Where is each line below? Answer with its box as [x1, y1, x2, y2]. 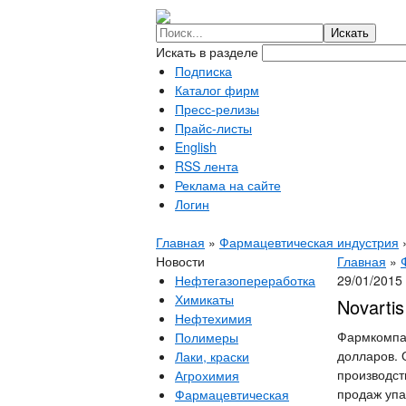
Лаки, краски [175, 347, 249, 365]
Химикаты [175, 290, 234, 308]
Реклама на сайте [175, 176, 281, 194]
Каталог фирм [175, 81, 259, 99]
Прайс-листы [175, 119, 252, 137]
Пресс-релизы [175, 100, 259, 118]
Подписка [175, 62, 232, 80]
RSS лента [175, 157, 238, 175]
